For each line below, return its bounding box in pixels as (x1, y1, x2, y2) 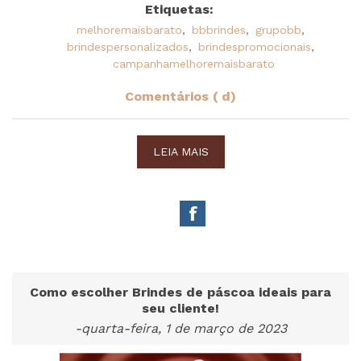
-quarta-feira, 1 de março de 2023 (74, 320, 287, 336)
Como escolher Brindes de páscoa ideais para (30, 284, 331, 300)
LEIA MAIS (152, 144, 209, 158)
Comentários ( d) (125, 88, 236, 104)
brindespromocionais (198, 39, 311, 53)
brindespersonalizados (67, 39, 189, 53)
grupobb (255, 23, 301, 36)
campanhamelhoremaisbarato (113, 56, 275, 70)
